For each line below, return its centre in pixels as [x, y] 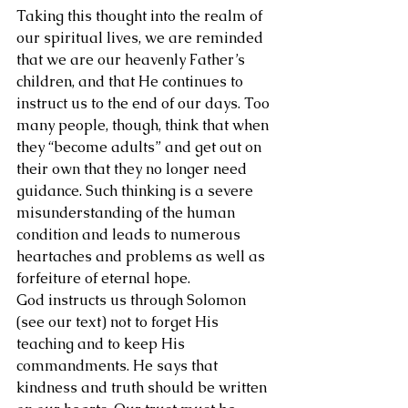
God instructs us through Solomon [133, 300]
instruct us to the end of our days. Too [145, 103]
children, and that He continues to [132, 82]
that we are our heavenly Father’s [133, 60]
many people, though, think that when [144, 125]
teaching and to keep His [102, 344]
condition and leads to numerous [130, 235]
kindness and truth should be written [143, 388]
